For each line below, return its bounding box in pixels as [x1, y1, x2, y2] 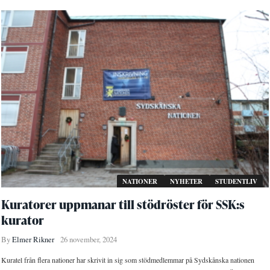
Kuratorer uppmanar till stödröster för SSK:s [1, 195, 245, 213]
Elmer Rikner [12, 234, 55, 245]
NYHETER [169, 176, 204, 186]
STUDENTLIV [215, 176, 257, 186]
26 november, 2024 [60, 234, 118, 245]
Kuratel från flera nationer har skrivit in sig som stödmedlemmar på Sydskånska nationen [1, 254, 255, 265]
